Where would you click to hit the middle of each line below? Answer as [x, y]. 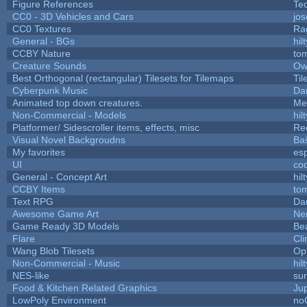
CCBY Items [38, 189]
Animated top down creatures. [77, 102]
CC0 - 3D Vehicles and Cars [73, 16]
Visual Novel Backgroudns [69, 139]
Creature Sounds [49, 65]
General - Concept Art [59, 176]
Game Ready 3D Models [65, 226]
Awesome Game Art [55, 213]
